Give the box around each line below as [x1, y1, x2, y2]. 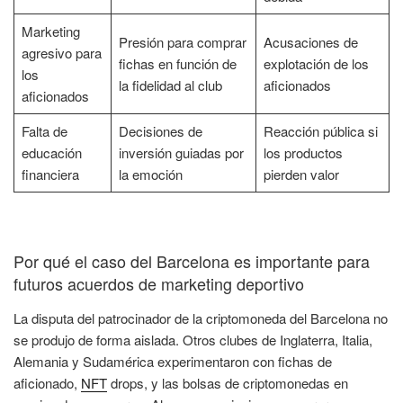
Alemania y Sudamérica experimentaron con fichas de [13, 351, 332, 371]
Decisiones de [118, 121, 202, 140]
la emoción [118, 164, 183, 184]
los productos [263, 142, 343, 162]
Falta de [21, 121, 67, 140]
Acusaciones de [263, 31, 358, 51]
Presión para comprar [118, 31, 246, 51]
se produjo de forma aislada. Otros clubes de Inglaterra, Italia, [13, 329, 372, 349]
